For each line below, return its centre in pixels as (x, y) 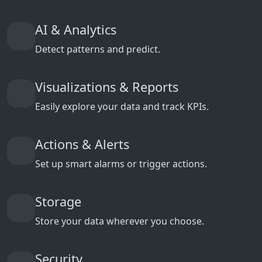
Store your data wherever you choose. (120, 221)
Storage (58, 202)
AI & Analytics (76, 30)
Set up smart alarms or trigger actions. (121, 164)
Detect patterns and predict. (98, 49)
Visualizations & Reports (107, 87)
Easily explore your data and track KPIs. (122, 107)
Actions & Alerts (82, 144)
